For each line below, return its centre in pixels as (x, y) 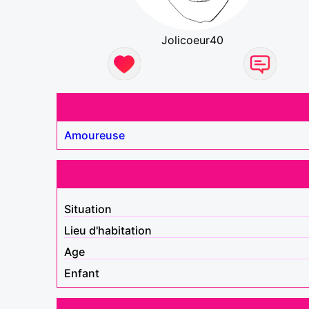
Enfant (82, 273)
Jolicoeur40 (192, 40)
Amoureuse (94, 135)
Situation (88, 209)
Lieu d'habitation (108, 230)
